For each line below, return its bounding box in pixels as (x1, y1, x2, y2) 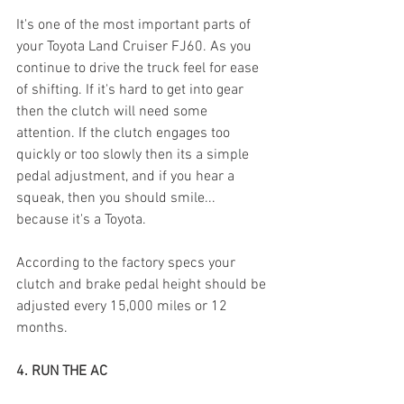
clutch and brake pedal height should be (16, 275, 270, 294)
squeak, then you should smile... (16, 188, 219, 207)
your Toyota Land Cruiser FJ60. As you (16, 37, 255, 56)
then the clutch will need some (16, 102, 211, 121)
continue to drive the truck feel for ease (16, 59, 262, 78)
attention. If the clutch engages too (16, 124, 234, 142)
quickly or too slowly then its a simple (16, 145, 252, 164)
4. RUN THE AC (16, 362, 107, 381)
